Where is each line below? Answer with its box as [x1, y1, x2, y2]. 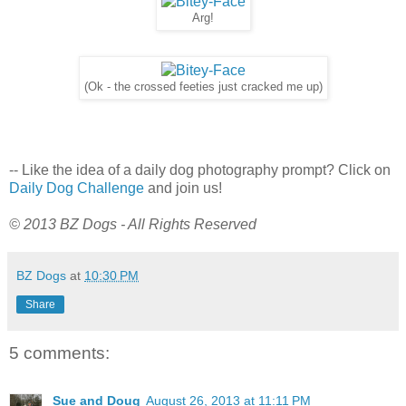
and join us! [144, 180, 222, 197]
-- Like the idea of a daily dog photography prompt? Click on [9, 162, 391, 179]
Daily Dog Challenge [9, 180, 144, 197]
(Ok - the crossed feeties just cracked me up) [83, 81, 323, 94]
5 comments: [9, 343, 110, 363]
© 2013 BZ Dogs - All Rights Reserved [9, 217, 256, 233]
